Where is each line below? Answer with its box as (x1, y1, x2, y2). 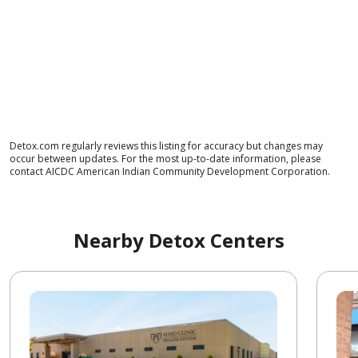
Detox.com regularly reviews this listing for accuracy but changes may (10, 138, 323, 153)
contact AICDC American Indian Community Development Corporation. (10, 164, 330, 178)
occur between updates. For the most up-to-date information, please (10, 151, 321, 165)
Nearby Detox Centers (74, 226, 284, 253)
